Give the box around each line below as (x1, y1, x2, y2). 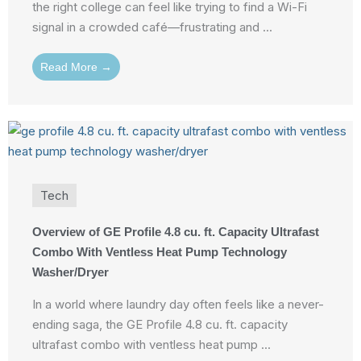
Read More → (40, 60, 112, 74)
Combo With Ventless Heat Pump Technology (32, 245, 287, 259)
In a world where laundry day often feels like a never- (32, 297, 324, 313)
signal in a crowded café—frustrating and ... (32, 19, 272, 35)
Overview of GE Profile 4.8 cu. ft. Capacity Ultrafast (32, 225, 319, 239)
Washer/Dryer (32, 265, 109, 280)
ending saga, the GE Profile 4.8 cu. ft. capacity (32, 317, 288, 333)
